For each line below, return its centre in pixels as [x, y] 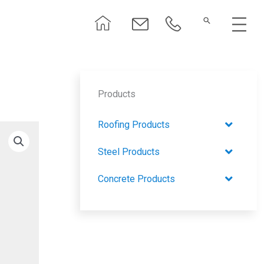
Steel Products [129, 152]
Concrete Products [136, 179]
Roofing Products [134, 125]
